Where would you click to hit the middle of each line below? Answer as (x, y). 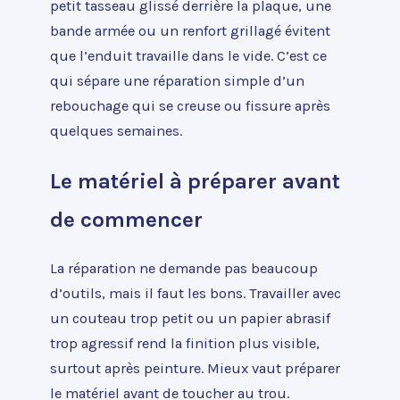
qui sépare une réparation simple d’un (177, 80)
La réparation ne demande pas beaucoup (184, 269)
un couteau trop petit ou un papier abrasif (190, 319)
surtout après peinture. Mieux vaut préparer (195, 369)
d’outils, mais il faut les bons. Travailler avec (196, 294)
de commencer (126, 220)
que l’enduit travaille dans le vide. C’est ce (188, 55)
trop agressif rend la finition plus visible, (185, 344)
